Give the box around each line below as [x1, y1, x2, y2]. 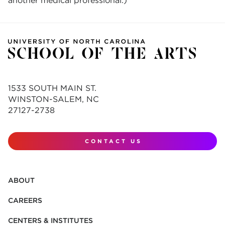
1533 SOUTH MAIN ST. [8, 83, 96, 93]
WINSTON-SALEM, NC [8, 94, 99, 104]
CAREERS [8, 196, 42, 205]
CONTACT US [85, 138, 142, 145]
